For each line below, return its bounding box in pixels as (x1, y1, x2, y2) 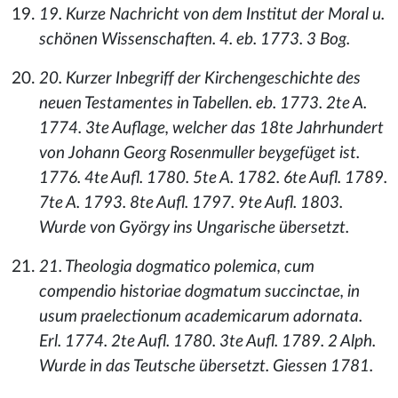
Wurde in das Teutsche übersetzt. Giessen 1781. (39, 358, 373, 375)
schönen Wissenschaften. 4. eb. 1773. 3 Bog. (39, 31, 350, 48)
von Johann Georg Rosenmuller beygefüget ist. (39, 145, 360, 162)
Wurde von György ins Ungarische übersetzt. (39, 219, 349, 236)
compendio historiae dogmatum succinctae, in (39, 283, 360, 300)
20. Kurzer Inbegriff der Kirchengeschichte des (39, 70, 361, 87)
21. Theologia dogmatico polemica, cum (39, 259, 314, 275)
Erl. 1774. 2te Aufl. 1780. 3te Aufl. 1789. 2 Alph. (39, 333, 376, 350)
